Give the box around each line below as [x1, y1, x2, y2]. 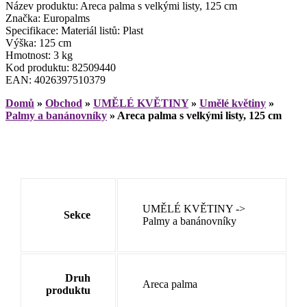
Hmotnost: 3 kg [5, 49, 73, 61]
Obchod [45, 97, 82, 109]
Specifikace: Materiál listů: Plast [5, 24, 143, 36]
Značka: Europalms [5, 12, 90, 24]
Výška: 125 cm [5, 36, 71, 49]
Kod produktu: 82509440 [5, 61, 116, 73]
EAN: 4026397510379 [5, 73, 106, 86]
